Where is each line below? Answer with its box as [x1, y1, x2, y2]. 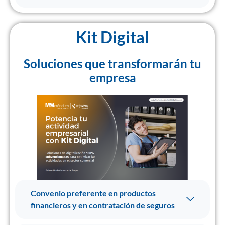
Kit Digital [76, 27, 149, 47]
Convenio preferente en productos [31, 188, 156, 198]
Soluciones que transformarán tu [24, 56, 201, 71]
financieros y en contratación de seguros [31, 200, 175, 210]
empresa [89, 70, 136, 85]
